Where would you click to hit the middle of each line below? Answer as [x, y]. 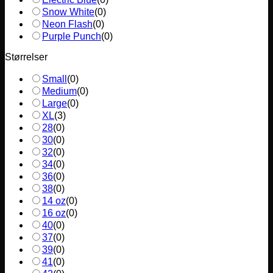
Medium [59, 91]
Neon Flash [67, 24]
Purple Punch [72, 36]
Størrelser [26, 57]
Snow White [68, 12]
